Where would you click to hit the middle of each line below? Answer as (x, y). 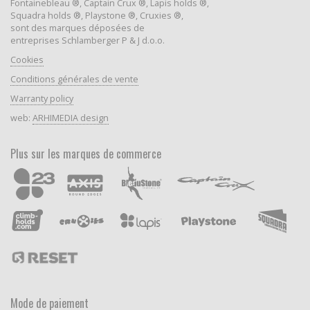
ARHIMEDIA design (70, 118)
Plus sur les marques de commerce (85, 154)
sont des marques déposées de (77, 28)
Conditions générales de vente (74, 80)
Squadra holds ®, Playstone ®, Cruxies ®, (97, 16)
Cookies (27, 60)
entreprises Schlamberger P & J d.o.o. (87, 41)
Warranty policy (42, 99)
